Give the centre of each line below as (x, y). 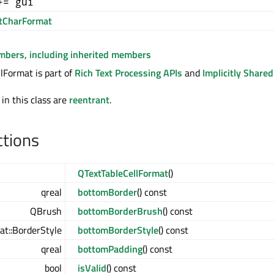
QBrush (46, 211)
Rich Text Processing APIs (128, 73)
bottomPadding (110, 249)
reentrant (89, 100)
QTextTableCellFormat (123, 173)
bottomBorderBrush (120, 211)
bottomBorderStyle (118, 230)
